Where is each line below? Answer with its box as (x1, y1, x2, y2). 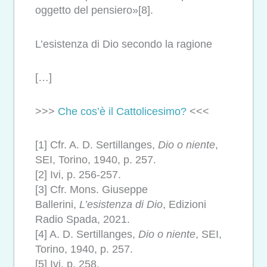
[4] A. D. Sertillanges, (35, 228, 138, 241)
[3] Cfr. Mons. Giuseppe (35, 184, 148, 196)
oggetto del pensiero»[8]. (35, 4, 153, 17)
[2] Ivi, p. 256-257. (35, 169, 121, 181)
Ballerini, (35, 198, 79, 211)
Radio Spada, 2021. (35, 213, 130, 226)
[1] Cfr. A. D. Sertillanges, (35, 139, 158, 151)
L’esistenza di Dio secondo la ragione (35, 38, 212, 50)
